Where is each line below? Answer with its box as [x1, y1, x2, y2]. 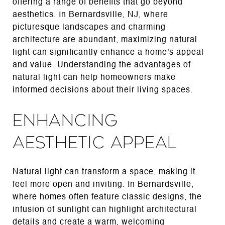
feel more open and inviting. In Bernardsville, [13, 180, 194, 189]
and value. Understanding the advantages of [13, 61, 191, 69]
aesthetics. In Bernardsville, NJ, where [13, 11, 168, 19]
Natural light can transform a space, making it [13, 168, 195, 176]
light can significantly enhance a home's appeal [13, 49, 204, 57]
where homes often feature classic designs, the [13, 193, 202, 201]
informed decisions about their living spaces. [13, 86, 193, 94]
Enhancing [13, 111, 118, 130]
